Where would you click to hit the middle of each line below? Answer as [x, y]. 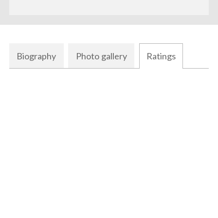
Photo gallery [101, 56]
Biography [36, 56]
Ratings [161, 56]
